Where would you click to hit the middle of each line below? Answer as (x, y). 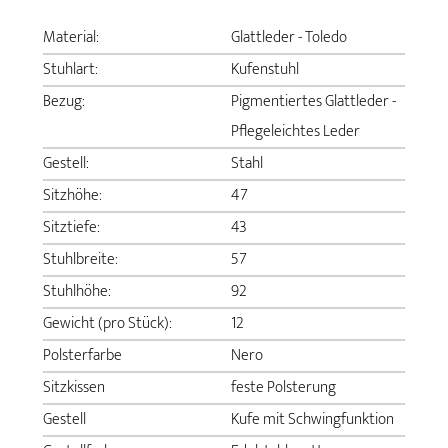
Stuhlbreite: (80, 260)
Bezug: (64, 102)
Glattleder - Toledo (289, 38)
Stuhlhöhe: (77, 292)
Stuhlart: (70, 70)
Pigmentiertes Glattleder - (313, 102)
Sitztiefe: (71, 228)
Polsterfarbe (82, 356)
